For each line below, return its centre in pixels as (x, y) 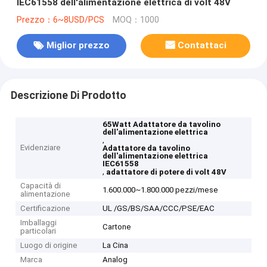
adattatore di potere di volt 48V (167, 172)
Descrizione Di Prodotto (68, 95)
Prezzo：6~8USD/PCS (60, 20)
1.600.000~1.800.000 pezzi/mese (161, 190)
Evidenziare (41, 148)
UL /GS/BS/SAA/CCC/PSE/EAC (159, 209)
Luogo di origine (49, 246)
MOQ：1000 (136, 20)
